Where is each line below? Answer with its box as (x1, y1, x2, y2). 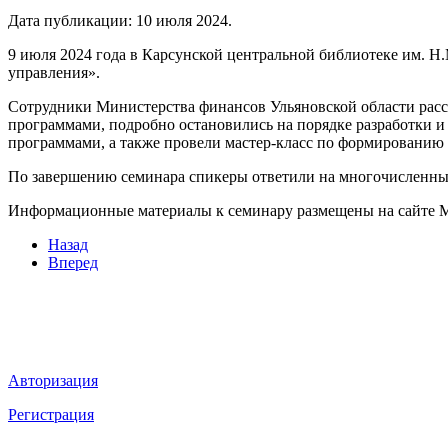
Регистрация (8, 405, 94, 423)
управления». (8, 63, 100, 81)
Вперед (48, 253, 98, 271)
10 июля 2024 (136, 11, 228, 29)
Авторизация (8, 371, 98, 389)
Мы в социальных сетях (8, 290, 218, 312)
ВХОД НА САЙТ (8, 330, 155, 352)
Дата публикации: (8, 11, 136, 29)
